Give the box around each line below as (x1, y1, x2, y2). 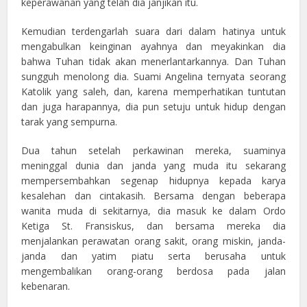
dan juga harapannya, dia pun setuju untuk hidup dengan (21, 100, 286, 114)
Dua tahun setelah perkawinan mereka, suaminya (21, 144, 286, 158)
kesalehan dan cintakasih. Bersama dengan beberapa (21, 189, 286, 203)
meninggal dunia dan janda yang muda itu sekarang (21, 159, 286, 173)
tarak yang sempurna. (21, 115, 118, 129)
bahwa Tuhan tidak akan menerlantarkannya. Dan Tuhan (21, 55, 286, 69)
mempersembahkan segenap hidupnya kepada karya (21, 174, 286, 188)
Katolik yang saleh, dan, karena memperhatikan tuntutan (21, 85, 286, 99)
